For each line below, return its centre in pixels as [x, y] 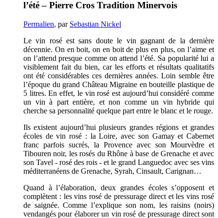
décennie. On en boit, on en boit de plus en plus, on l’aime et [119, 49]
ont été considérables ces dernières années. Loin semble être [119, 75]
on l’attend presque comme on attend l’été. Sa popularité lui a [119, 58]
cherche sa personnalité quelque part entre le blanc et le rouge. [118, 110]
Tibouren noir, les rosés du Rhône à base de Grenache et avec [119, 153]
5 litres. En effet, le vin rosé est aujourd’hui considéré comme [119, 93]
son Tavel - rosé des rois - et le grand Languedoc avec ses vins [119, 162]
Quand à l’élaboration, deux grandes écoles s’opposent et [119, 187]
